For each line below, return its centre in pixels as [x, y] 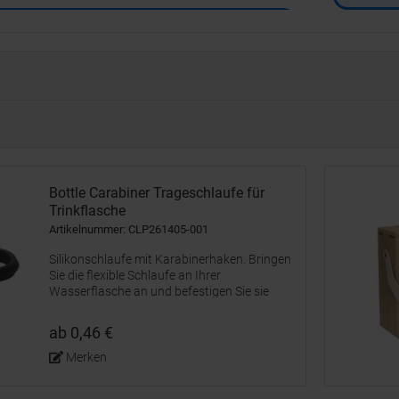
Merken [86, 357]
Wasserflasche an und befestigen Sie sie [159, 291]
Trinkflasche [87, 211]
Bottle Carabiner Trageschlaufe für [157, 193]
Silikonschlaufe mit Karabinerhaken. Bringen [170, 259]
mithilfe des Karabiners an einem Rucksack [167, 307]
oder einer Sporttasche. [113, 323]
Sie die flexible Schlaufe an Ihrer [135, 275]
